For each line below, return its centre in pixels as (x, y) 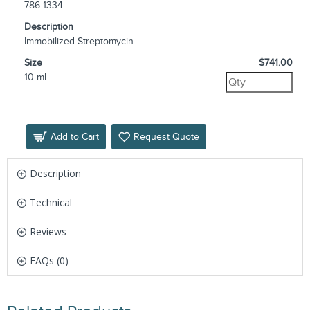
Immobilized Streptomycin (79, 41)
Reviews (48, 231)
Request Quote (166, 136)
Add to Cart (75, 136)
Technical (51, 202)
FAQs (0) (49, 261)
